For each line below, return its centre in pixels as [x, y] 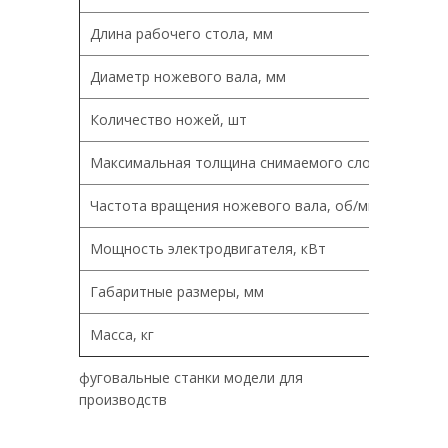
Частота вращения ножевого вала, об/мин [237, 205]
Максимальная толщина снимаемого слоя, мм [248, 162]
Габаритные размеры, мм [177, 291]
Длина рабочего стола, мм [181, 33]
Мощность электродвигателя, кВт [208, 248]
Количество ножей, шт [168, 119]
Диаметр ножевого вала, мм [188, 76]
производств [123, 399]
